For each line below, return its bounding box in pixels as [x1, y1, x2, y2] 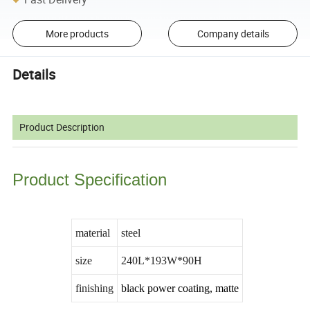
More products [45, 26, 109, 40]
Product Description [19, 120, 105, 134]
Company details [197, 26, 269, 40]
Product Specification [12, 170, 167, 190]
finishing [75, 282, 113, 295]
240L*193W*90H [120, 255, 205, 267]
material [75, 227, 110, 239]
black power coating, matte [120, 282, 239, 295]
